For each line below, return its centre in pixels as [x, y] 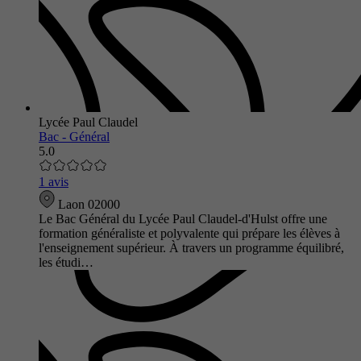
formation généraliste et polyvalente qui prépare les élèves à [189, 233]
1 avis [54, 181]
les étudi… [66, 262]
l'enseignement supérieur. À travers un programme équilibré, [191, 247]
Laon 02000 [87, 204]
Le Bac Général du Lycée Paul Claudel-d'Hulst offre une [183, 218]
